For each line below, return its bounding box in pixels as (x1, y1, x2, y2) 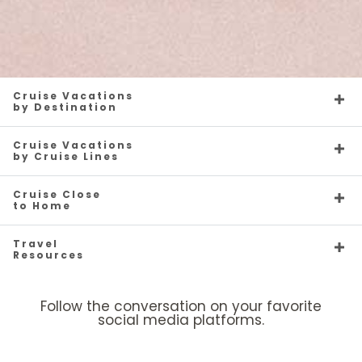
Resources (13, 247, 84, 262)
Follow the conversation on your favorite (40, 296, 322, 316)
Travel (13, 236, 58, 250)
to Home (13, 198, 71, 213)
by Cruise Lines (13, 149, 119, 163)
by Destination (13, 99, 117, 114)
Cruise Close (13, 187, 101, 201)
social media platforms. (98, 309, 264, 330)
